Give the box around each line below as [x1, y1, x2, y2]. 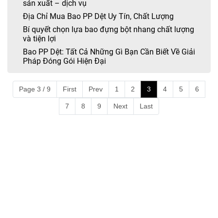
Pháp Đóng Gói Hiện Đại [23, 56, 106, 66]
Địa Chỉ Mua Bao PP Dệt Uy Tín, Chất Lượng [23, 12, 174, 21]
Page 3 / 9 [19, 85, 51, 93]
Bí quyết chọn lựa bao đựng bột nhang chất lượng [23, 25, 194, 35]
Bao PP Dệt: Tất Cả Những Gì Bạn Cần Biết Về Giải [23, 47, 195, 57]
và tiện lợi [23, 34, 56, 44]
